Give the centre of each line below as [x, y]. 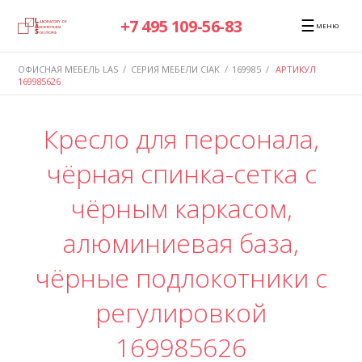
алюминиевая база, [181, 243]
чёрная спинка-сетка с [181, 174]
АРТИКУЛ [296, 69]
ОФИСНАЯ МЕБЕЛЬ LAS [68, 69]
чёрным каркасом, [181, 208]
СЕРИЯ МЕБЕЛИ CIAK [175, 69]
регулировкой [181, 313]
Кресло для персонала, [181, 139]
